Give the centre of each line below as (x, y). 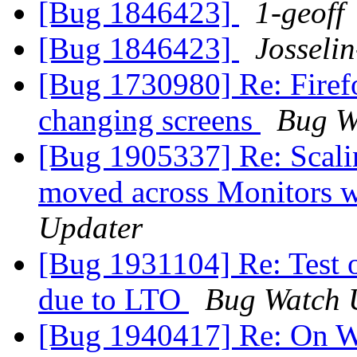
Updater (90, 228)
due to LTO (114, 300)
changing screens (149, 120)
